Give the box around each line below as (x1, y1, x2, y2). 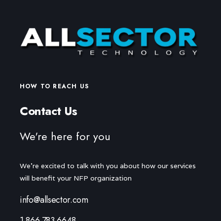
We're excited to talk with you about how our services (20, 161, 196, 171)
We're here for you (20, 128, 110, 145)
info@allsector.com (20, 193, 88, 207)
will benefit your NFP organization (20, 174, 132, 183)
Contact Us (20, 102, 77, 120)
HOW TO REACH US (20, 82, 89, 91)
